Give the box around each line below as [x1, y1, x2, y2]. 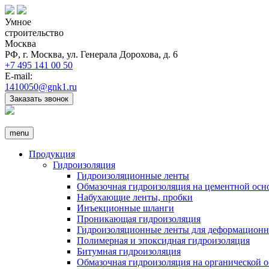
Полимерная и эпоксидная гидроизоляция [77, 235, 250, 246]
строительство [5, 28, 64, 38]
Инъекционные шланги [77, 203, 174, 213]
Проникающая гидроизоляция [77, 214, 201, 224]
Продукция [29, 149, 75, 159]
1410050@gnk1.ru [5, 82, 77, 92]
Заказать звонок [10, 94, 68, 103]
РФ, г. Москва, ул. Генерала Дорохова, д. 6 [5, 49, 178, 59]
